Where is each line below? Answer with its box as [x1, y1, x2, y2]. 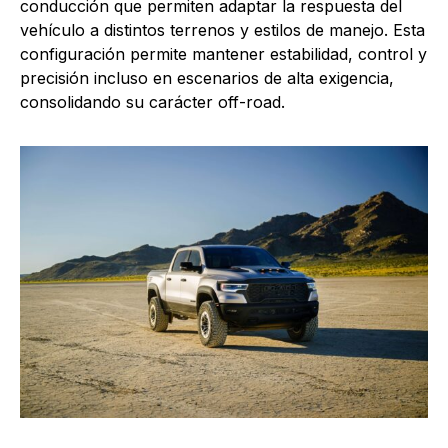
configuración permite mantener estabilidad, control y [20, 43, 427, 64]
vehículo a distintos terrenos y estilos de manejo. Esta [20, 19, 425, 40]
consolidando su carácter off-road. [20, 91, 285, 112]
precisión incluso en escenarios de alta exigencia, [20, 67, 394, 88]
